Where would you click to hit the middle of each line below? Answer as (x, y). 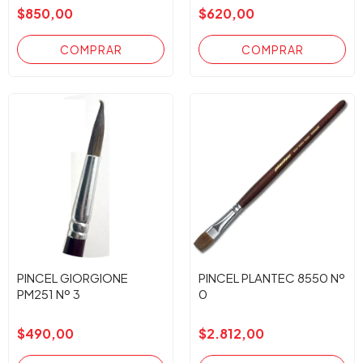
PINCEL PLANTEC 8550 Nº (272, 278)
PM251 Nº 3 (49, 294)
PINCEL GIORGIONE (73, 278)
